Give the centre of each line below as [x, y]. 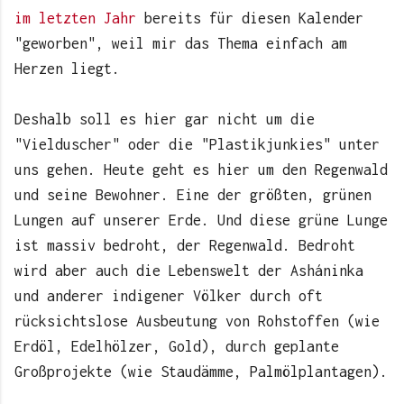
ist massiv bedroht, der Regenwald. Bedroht [185, 246]
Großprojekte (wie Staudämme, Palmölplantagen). [201, 372]
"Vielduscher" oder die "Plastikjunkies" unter [197, 145]
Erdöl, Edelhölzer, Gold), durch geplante [177, 347]
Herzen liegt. [67, 69]
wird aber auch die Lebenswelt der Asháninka [189, 271]
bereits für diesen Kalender [254, 18]
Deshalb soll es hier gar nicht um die [165, 119]
